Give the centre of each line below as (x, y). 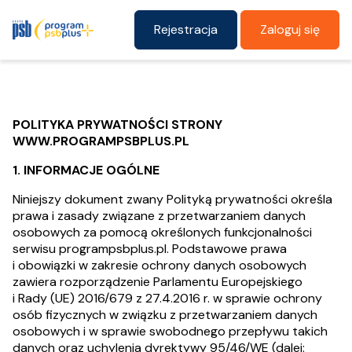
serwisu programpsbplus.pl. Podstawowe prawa (150, 249)
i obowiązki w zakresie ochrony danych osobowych (159, 265)
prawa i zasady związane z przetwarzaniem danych (159, 216)
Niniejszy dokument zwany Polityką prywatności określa (172, 199)
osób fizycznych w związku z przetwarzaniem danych (165, 315)
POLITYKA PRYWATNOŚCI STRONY (117, 125)
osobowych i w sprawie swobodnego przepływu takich (170, 331)
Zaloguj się (290, 29)
